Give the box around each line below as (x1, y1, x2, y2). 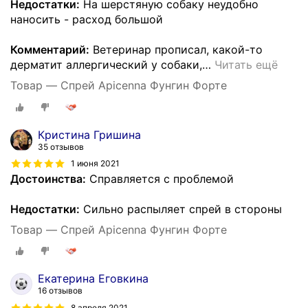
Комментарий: (10, 42, 89, 56)
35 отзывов (38, 141, 84, 152)
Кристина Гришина (38, 127, 141, 142)
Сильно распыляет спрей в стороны (80, 201, 282, 216)
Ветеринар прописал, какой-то (89, 42, 263, 56)
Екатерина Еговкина (38, 272, 148, 286)
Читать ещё (214, 57, 278, 71)
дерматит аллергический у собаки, (10, 57, 202, 71)
